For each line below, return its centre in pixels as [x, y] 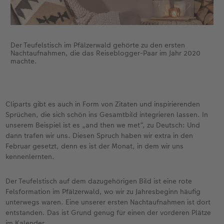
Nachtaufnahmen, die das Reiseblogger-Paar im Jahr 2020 [105, 53]
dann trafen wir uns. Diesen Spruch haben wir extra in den [99, 135]
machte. [23, 61]
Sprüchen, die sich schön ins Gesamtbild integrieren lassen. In [107, 114]
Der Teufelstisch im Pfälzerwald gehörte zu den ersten [97, 45]
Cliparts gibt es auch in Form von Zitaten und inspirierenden [103, 104]
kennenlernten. [30, 156]
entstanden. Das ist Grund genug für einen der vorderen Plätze [108, 212]
